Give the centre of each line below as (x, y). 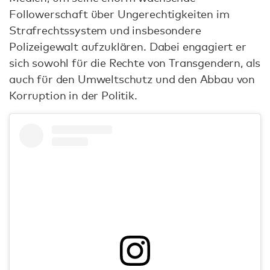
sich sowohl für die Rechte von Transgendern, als (135, 63)
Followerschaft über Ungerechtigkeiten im (119, 14)
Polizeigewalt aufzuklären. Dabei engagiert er (128, 47)
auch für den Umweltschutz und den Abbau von (132, 79)
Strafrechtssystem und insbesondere (105, 30)
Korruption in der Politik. (73, 96)
